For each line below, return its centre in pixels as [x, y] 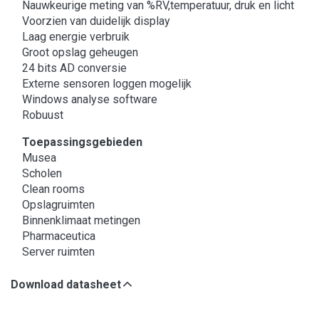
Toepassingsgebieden [82, 142]
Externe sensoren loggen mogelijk [107, 84]
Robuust [43, 115]
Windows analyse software [90, 100]
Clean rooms [53, 189]
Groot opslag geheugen [80, 53]
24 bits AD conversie [74, 68]
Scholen [42, 174]
